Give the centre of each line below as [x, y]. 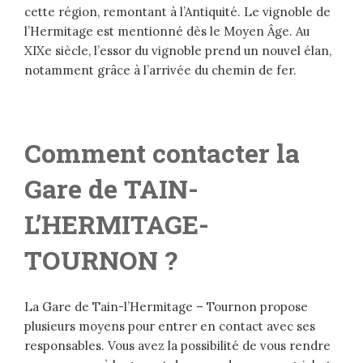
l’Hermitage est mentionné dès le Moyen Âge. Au [167, 32]
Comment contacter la [162, 153]
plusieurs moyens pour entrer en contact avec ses [170, 327]
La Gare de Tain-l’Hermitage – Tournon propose [166, 307]
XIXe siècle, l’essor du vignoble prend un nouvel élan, [178, 51]
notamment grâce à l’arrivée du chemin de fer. [160, 70]
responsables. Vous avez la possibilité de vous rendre [177, 346]
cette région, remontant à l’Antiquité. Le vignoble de [177, 12]
